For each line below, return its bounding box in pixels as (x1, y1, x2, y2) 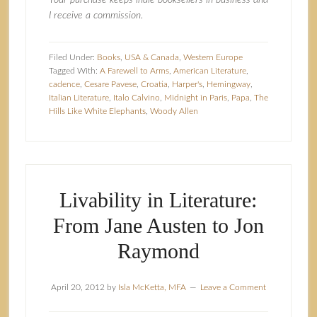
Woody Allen (149, 107, 198, 115)
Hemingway (206, 80, 250, 88)
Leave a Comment (200, 283, 266, 292)
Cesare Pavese (83, 80, 137, 88)
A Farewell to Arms (99, 67, 169, 75)
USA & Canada (124, 53, 179, 62)
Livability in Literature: (59, 188, 258, 212)
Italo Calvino (113, 93, 160, 102)
